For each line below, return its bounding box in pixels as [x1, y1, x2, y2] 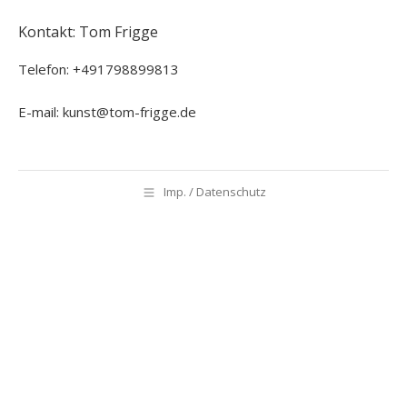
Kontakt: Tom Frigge [18, 22, 158, 43]
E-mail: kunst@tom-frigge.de [18, 103, 196, 122]
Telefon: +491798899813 [18, 60, 179, 79]
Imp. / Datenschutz [163, 184, 266, 201]
